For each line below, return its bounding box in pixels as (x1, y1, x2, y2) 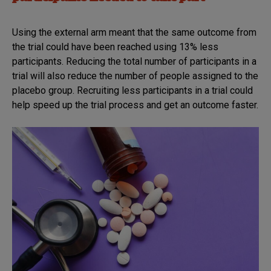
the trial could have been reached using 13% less (12, 41, 218, 53)
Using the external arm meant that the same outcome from (12, 27, 256, 39)
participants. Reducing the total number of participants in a (12, 56, 256, 68)
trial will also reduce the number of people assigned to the (12, 70, 258, 82)
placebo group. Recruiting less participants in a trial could (12, 85, 253, 97)
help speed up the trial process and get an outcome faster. (12, 99, 258, 111)
